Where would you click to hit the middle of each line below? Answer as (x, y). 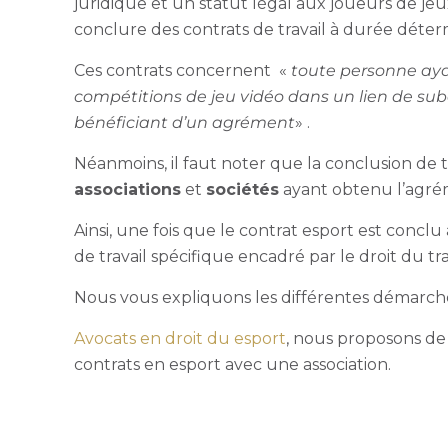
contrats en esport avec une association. (235, 364)
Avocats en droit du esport (180, 338)
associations (128, 189)
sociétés (243, 189)
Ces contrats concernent (175, 70)
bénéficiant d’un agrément (185, 122)
